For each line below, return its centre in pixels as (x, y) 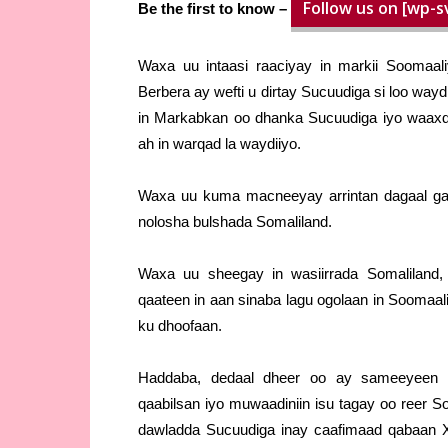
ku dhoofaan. (180, 326)
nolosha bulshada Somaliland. (235, 222)
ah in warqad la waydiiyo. (219, 144)
